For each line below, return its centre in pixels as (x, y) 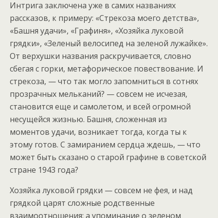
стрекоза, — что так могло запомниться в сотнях (104, 82)
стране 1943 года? (44, 170)
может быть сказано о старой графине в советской (108, 157)
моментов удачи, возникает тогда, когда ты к (98, 132)
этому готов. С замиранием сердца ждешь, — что (105, 145)
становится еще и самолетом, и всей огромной (100, 107)
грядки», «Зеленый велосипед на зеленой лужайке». (109, 44)
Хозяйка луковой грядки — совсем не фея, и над (101, 191)
